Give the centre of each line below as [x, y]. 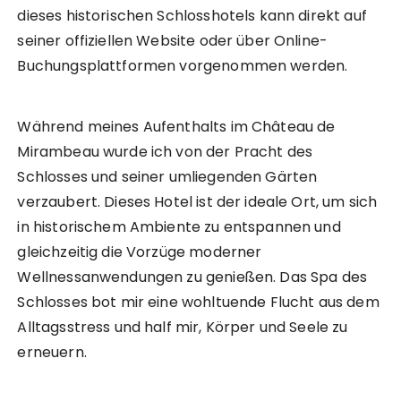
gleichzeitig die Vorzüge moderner [140, 252]
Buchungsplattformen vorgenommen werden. [183, 66]
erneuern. [52, 353]
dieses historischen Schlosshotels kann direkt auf [192, 16]
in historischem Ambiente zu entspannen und [179, 227]
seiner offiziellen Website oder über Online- [173, 41]
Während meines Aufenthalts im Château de [176, 127]
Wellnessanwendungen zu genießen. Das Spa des [192, 277]
